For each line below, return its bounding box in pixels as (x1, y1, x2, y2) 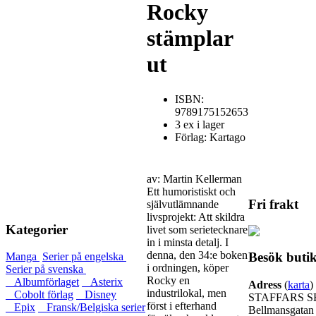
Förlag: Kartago (175, 130, 245, 143)
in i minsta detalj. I (147, 236, 229, 248)
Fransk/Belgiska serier (38, 301, 145, 314)
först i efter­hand (147, 299, 217, 312)
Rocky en (147, 274, 190, 286)
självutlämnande (147, 197, 219, 210)
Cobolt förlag (6, 288, 73, 301)
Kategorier (6, 221, 68, 237)
